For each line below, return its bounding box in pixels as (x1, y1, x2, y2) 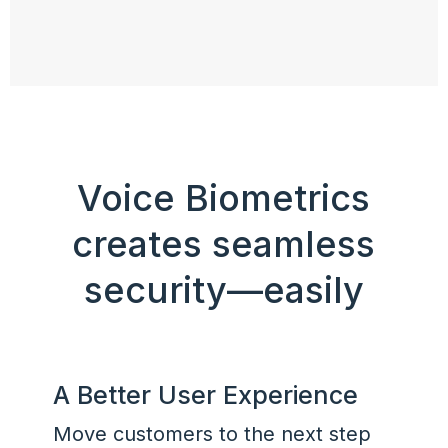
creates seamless (72, 221, 376, 266)
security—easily (83, 267, 364, 312)
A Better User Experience (52, 379, 358, 410)
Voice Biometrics (77, 175, 371, 220)
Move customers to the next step (52, 421, 371, 446)
